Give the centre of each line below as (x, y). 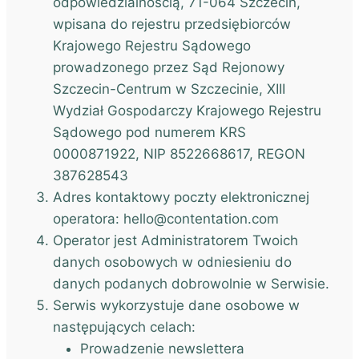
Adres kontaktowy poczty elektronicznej (181, 197)
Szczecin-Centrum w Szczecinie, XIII (169, 89)
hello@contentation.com (201, 219)
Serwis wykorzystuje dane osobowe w (176, 305)
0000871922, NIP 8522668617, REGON (179, 154)
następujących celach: (124, 327)
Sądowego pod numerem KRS (149, 132)
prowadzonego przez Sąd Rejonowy (169, 67)
